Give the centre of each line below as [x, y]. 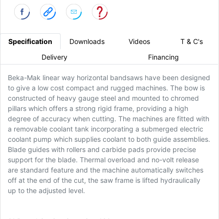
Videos [139, 42]
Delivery [55, 57]
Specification [30, 42]
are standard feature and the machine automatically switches [106, 170]
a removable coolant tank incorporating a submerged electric [106, 129]
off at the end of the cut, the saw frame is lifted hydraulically [104, 180]
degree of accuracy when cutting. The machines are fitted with [109, 119]
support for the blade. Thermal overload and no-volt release [103, 160]
